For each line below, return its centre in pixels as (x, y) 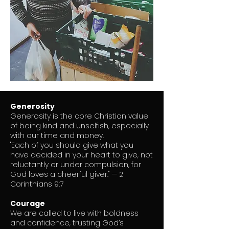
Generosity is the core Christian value (79, 116)
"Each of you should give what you (72, 145)
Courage (28, 203)
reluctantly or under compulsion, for (76, 165)
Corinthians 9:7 (37, 184)
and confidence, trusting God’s (67, 223)
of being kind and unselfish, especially (79, 126)
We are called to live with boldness (74, 213)
